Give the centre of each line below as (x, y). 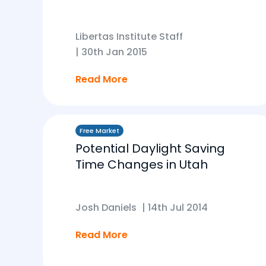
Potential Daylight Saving (150, 148)
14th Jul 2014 (178, 208)
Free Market (99, 131)
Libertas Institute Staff (129, 37)
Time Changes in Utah (142, 164)
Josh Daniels (106, 208)
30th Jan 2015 (114, 52)
